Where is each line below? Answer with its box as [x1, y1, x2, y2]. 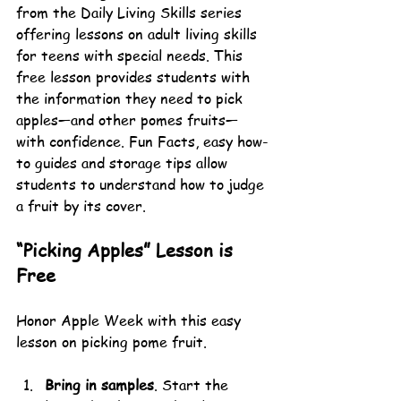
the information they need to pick [16, 88, 247, 108]
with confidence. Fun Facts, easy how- [16, 131, 269, 151]
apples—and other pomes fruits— [16, 109, 238, 130]
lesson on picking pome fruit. [16, 331, 207, 352]
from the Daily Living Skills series [16, 2, 246, 22]
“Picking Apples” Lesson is [16, 237, 238, 262]
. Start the [154, 374, 233, 395]
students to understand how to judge [16, 174, 269, 194]
